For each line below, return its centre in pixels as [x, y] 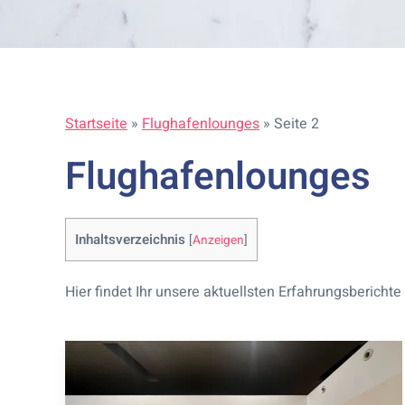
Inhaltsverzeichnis [130, 240]
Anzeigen [218, 240]
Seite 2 [297, 124]
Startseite [96, 124]
